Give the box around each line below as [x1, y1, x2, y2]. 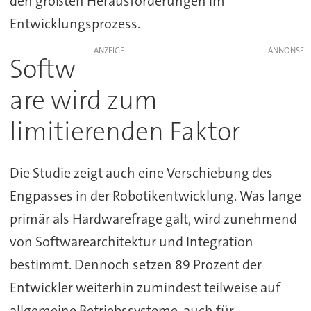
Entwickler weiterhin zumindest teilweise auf [9, 278, 280, 296]
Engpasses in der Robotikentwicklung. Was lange [9, 186, 301, 205]
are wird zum [9, 83, 158, 118]
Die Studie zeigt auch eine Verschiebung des [9, 163, 273, 182]
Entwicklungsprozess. [9, 15, 140, 33]
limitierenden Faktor [9, 115, 246, 149]
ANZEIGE [93, 45, 124, 57]
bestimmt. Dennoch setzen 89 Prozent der [9, 255, 262, 274]
